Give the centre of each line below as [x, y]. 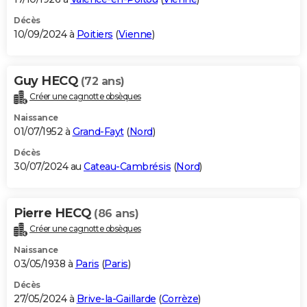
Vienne [135, 34]
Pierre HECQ [54, 213]
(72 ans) [102, 81]
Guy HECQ [47, 81]
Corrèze [180, 298]
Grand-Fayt [98, 131]
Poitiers [95, 34]
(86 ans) [116, 213]
